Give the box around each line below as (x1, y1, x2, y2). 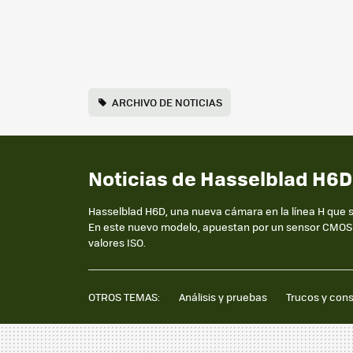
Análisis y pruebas (179, 288, 267, 304)
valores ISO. (88, 234, 146, 250)
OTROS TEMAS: (88, 288, 160, 304)
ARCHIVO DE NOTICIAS (112, 95, 223, 110)
